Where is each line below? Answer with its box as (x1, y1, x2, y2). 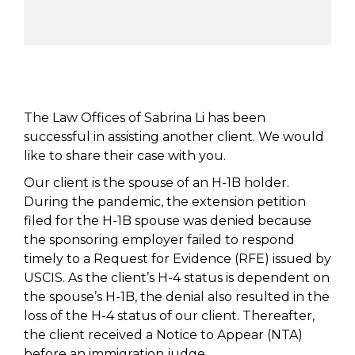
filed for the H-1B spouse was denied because (24, 213, 311, 228)
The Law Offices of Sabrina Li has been (24, 110, 265, 125)
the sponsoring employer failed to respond (24, 232, 295, 247)
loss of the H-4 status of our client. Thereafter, (24, 308, 315, 323)
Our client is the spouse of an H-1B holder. (24, 175, 289, 190)
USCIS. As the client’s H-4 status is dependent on (24, 270, 330, 285)
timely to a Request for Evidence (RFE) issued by (24, 251, 331, 266)
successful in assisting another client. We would (24, 129, 324, 144)
